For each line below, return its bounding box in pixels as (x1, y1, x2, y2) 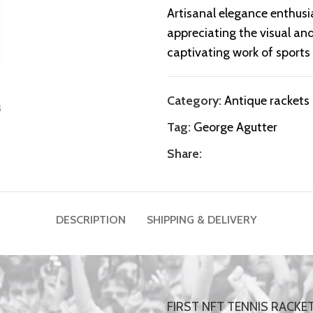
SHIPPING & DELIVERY (147, 213, 257, 226)
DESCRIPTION (56, 213, 126, 226)
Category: (167, 93, 221, 108)
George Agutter (194, 119, 277, 135)
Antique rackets (224, 93, 310, 108)
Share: (167, 146, 202, 161)
